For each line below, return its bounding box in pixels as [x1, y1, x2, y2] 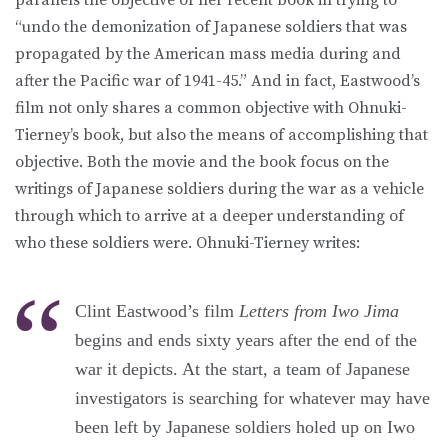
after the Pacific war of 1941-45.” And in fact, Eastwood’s [15, 70, 420, 91]
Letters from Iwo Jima [239, 300, 399, 321]
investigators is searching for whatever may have [75, 387, 430, 408]
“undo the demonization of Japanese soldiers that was [15, 16, 407, 37]
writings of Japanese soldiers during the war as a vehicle [15, 178, 424, 199]
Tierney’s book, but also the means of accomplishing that [15, 124, 428, 145]
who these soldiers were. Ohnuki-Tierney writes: [15, 232, 360, 253]
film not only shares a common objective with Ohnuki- [15, 97, 407, 118]
